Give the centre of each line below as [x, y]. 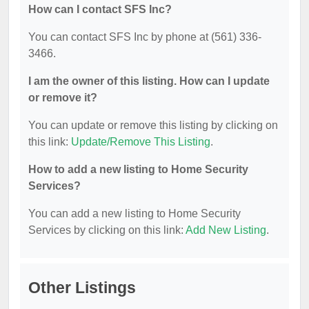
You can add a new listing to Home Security [134, 213]
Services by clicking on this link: [107, 230]
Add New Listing [226, 230]
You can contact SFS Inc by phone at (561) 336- [145, 37]
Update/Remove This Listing [141, 142]
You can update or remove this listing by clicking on [153, 125]
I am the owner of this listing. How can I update [149, 81]
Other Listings [82, 288]
